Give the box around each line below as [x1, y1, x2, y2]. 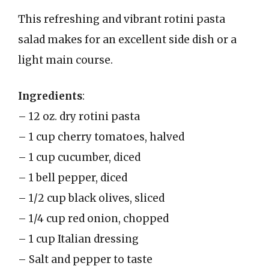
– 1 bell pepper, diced [18, 171, 127, 184]
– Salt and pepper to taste [18, 252, 153, 266]
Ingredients [18, 89, 82, 103]
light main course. [18, 53, 113, 67]
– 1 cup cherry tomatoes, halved [18, 130, 184, 144]
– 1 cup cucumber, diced [18, 150, 141, 164]
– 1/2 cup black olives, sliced [18, 191, 165, 205]
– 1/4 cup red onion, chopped [18, 211, 169, 225]
